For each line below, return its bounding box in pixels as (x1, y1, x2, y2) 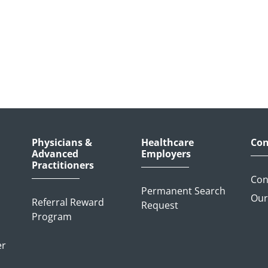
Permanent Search (141, 184, 226, 198)
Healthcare (141, 136, 194, 149)
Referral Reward (31, 196, 104, 209)
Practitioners (31, 159, 94, 172)
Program (31, 210, 72, 224)
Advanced (31, 147, 78, 160)
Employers (141, 147, 191, 160)
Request (141, 199, 178, 212)
